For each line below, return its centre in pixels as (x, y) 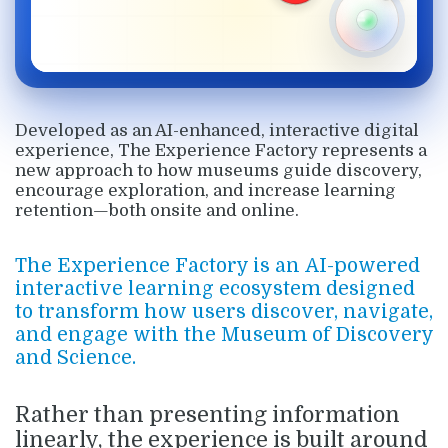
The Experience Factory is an (160, 265)
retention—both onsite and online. (157, 211)
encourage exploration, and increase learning (205, 191)
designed (368, 288)
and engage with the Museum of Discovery (224, 334)
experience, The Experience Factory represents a (221, 151)
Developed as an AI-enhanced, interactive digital (217, 131)
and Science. (75, 357)
